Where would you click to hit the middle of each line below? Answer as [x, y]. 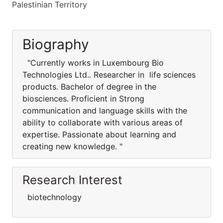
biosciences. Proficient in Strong [83, 99]
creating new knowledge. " [79, 146]
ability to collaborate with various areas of [103, 122]
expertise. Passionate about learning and [99, 134]
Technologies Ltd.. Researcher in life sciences [110, 75]
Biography [56, 44]
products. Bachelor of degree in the [89, 87]
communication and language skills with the [105, 111]
